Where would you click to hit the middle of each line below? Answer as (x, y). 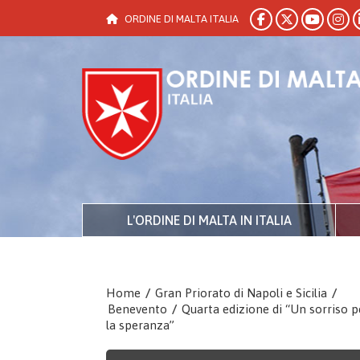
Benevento (137, 309)
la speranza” (140, 325)
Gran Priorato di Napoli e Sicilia (241, 293)
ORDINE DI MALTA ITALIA (182, 19)
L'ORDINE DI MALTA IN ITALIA (209, 220)
